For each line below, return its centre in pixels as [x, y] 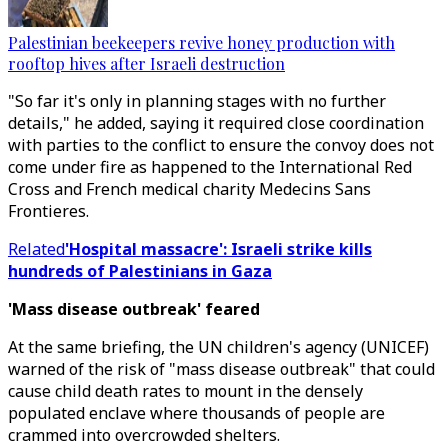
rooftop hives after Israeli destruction [146, 63]
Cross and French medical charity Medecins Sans [189, 189]
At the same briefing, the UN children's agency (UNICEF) [218, 347]
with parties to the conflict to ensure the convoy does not [221, 145]
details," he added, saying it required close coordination [216, 123]
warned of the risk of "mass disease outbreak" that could [221, 369]
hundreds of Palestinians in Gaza [140, 271]
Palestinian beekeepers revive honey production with [201, 42]
